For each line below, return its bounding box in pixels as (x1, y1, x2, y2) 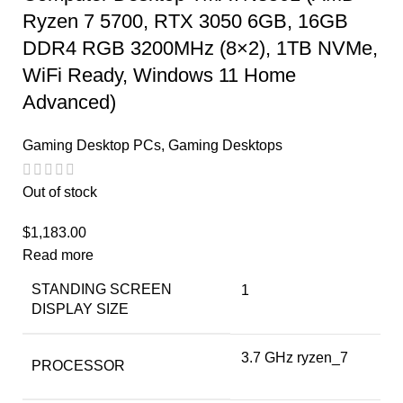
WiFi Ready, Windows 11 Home (22, 64, 296, 87)
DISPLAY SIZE (31, 300, 129, 317)
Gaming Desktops (168, 138, 282, 154)
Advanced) (22, 91, 116, 114)
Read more (22, 246, 94, 263)
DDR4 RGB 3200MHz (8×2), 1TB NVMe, (22, 37, 378, 60)
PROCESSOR (31, 357, 125, 373)
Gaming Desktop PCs (22, 138, 161, 154)
